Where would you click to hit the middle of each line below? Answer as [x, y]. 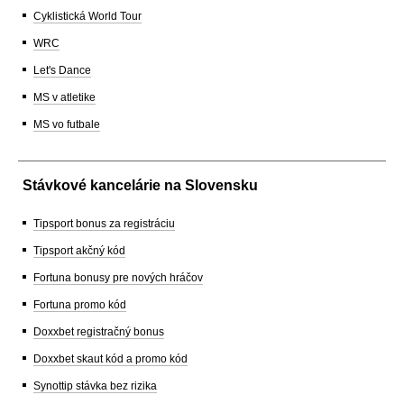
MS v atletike [64, 97]
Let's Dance [62, 70]
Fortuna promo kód [80, 304]
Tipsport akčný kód [79, 250]
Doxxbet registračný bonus [99, 331]
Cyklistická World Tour [87, 16]
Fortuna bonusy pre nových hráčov [118, 277]
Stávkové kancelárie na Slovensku [140, 185]
